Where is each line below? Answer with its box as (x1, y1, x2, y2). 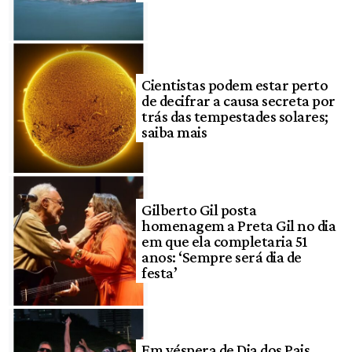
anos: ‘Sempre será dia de (141, 247, 302, 266)
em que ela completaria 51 (141, 232, 307, 250)
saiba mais (141, 123, 207, 141)
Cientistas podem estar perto (141, 75, 328, 93)
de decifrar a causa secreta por (141, 91, 335, 109)
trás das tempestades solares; (141, 107, 328, 125)
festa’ (141, 263, 178, 281)
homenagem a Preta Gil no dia (141, 216, 336, 234)
